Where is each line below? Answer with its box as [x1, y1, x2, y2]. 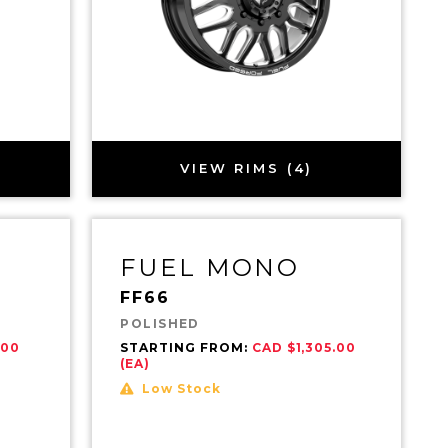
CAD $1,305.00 [251, 339, 357, 355]
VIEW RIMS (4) [180, 160, 314, 177]
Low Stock [142, 380, 221, 396]
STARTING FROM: [120, 339, 252, 355]
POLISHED [120, 315, 200, 331]
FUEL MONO [120, 252, 301, 282]
